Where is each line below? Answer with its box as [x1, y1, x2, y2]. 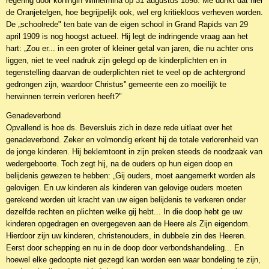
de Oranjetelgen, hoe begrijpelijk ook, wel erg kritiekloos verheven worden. [6, 8, 263, 17]
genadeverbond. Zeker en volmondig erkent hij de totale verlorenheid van [6, 135, 258, 144]
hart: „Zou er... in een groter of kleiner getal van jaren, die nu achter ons [6, 44, 253, 53]
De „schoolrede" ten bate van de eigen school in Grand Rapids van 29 [6, 20, 248, 29]
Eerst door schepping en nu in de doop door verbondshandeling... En [6, 243, 244, 252]
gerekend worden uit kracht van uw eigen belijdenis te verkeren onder [6, 195, 246, 204]
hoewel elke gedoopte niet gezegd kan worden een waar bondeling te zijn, [6, 255, 261, 264]
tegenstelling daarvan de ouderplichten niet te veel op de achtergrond [6, 68, 245, 77]
